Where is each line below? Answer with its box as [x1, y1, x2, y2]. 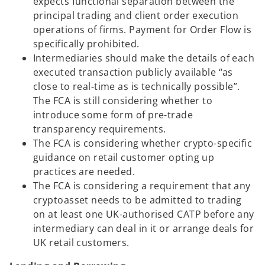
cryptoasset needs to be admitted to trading [33, 193, 242, 206]
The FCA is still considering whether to [33, 93, 213, 107]
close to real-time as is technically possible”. [33, 79, 240, 93]
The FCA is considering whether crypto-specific [33, 136, 253, 150]
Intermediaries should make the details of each [33, 51, 255, 64]
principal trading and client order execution [33, 8, 239, 22]
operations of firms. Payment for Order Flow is [33, 22, 252, 36]
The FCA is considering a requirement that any [33, 179, 251, 192]
